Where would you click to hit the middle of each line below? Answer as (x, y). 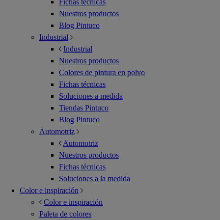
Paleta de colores (65, 214)
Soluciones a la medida (95, 179)
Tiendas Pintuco (84, 108)
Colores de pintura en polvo (102, 73)
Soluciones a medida (91, 96)
